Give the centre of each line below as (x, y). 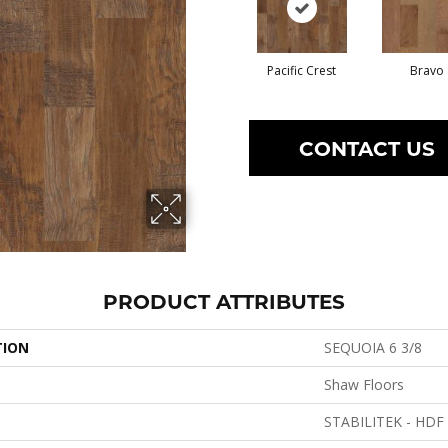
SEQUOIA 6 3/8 (373, 347)
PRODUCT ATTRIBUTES (224, 300)
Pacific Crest (301, 70)
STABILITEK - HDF (384, 421)
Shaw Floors (364, 384)
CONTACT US (367, 147)
